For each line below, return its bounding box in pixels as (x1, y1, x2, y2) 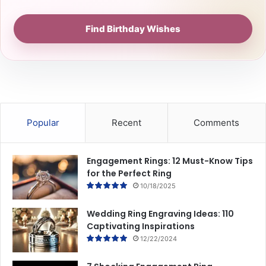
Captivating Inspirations (87, 220, 195, 232)
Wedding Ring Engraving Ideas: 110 (87, 207, 234, 220)
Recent (111, 116, 141, 128)
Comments (194, 116, 240, 128)
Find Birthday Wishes (85, 23, 180, 34)
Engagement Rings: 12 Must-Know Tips (87, 154, 253, 167)
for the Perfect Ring (87, 167, 172, 179)
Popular (26, 116, 59, 128)
